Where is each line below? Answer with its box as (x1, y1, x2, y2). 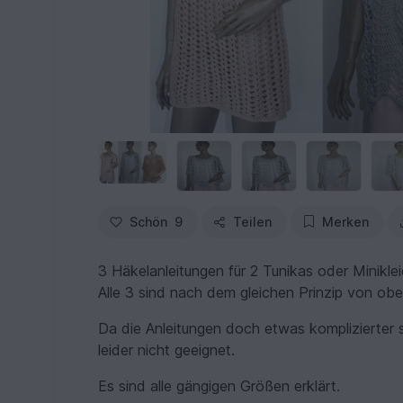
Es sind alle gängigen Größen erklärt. (98, 376, 341, 395)
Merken (322, 213, 370, 229)
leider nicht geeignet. (98, 340, 236, 359)
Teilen (233, 213, 273, 229)
